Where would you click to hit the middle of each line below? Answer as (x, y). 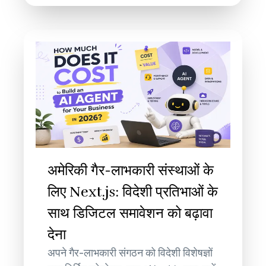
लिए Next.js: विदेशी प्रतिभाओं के (133, 192)
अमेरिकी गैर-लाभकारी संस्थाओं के (131, 171)
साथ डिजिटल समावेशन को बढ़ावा (130, 213)
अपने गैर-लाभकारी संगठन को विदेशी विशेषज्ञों (130, 253)
